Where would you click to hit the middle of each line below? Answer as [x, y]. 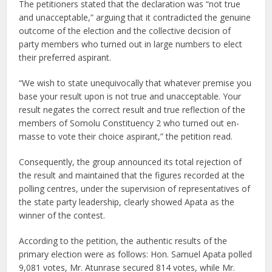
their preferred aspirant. [65, 58]
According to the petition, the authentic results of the [123, 241]
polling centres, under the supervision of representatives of [135, 189]
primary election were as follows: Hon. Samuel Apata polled [136, 254]
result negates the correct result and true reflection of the [132, 110]
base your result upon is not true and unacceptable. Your [130, 97]
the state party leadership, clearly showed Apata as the [127, 202]
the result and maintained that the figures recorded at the [132, 175]
